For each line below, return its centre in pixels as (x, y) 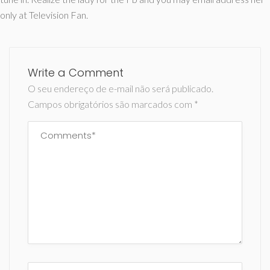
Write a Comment (76, 73)
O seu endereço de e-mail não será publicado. (121, 88)
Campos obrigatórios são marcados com (111, 104)
